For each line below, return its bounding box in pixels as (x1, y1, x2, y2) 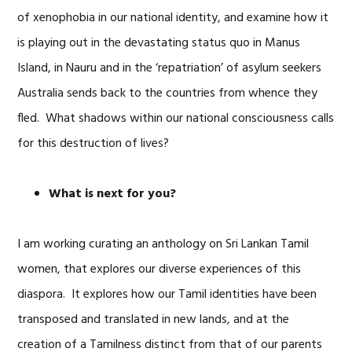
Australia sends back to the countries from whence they (17, 83, 318, 104)
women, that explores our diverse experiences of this (17, 259, 302, 280)
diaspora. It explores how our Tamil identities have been (17, 284, 317, 305)
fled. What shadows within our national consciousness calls (17, 108, 335, 129)
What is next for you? (49, 184, 177, 204)
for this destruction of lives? (17, 134, 170, 154)
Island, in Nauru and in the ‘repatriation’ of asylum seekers (17, 58, 322, 79)
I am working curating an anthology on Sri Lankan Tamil (17, 234, 310, 255)
